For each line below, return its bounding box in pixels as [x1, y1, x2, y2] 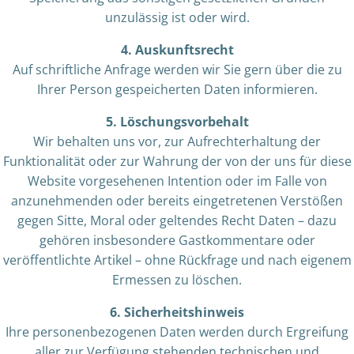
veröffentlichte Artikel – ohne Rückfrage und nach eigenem [2, 251, 352, 269]
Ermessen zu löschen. [112, 271, 242, 288]
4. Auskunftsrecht [120, 41, 234, 58]
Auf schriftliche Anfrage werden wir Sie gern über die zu [12, 61, 342, 78]
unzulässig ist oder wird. [104, 9, 250, 26]
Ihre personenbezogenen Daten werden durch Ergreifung [6, 323, 348, 341]
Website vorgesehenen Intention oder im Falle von [27, 172, 327, 190]
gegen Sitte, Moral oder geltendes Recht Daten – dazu [17, 212, 337, 229]
